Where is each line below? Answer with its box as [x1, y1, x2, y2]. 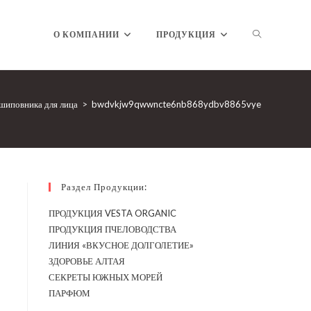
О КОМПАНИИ [53, 29, 119, 40]
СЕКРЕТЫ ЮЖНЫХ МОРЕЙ [49, 271, 162, 283]
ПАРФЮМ [49, 287, 90, 299]
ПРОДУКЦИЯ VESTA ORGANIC [49, 208, 176, 219]
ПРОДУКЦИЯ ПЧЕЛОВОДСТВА [49, 224, 176, 235]
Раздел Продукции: [61, 181, 147, 192]
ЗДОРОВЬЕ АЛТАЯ [49, 255, 125, 267]
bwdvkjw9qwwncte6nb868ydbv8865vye [92, 99, 261, 110]
